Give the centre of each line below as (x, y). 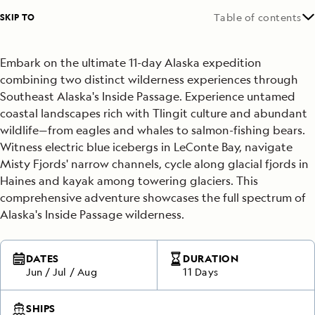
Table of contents (258, 17)
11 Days (201, 271)
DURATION (211, 258)
